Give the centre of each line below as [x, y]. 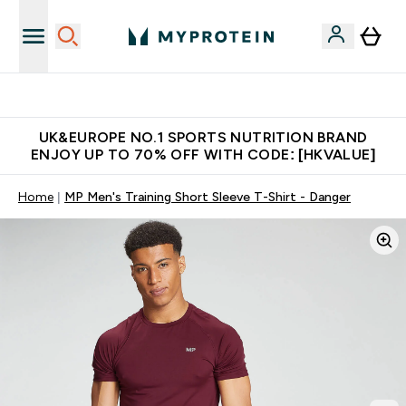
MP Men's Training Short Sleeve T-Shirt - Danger [208, 197]
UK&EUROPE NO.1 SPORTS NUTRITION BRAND [203, 137]
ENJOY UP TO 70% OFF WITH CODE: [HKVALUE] [203, 155]
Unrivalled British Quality [214, 95]
